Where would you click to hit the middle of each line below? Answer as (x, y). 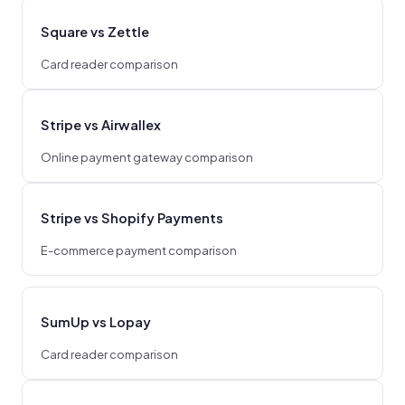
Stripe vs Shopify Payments (132, 217)
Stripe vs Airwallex (101, 124)
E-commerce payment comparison (139, 250)
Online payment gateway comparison (147, 157)
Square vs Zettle (95, 31)
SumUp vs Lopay (96, 321)
